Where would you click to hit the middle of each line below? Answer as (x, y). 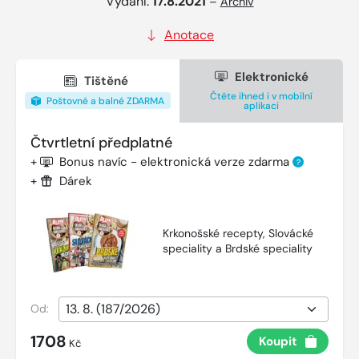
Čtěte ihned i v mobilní (261, 96)
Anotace (189, 34)
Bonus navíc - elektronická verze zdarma (176, 161)
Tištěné (106, 81)
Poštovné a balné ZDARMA (104, 101)
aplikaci (261, 105)
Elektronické (270, 77)
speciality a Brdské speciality (238, 248)
